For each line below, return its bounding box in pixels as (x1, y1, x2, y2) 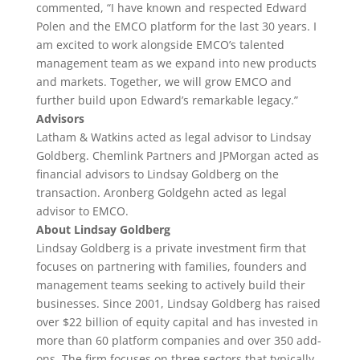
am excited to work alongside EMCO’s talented (35, 37, 284, 52)
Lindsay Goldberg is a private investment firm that (35, 240, 306, 256)
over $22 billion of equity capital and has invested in (35, 314, 318, 329)
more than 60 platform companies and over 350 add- (35, 333, 321, 348)
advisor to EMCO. (35, 203, 129, 219)
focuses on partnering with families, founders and (35, 259, 307, 274)
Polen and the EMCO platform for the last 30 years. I (35, 18, 317, 34)
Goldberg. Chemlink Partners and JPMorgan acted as (35, 148, 319, 163)
